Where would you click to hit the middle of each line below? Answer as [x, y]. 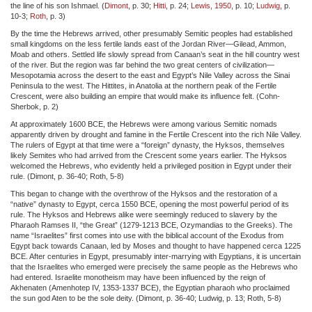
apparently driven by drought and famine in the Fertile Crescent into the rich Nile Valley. [156, 134]
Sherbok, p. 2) [34, 106]
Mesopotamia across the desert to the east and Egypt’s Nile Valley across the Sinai [150, 75]
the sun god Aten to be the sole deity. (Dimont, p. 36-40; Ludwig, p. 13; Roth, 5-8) [146, 298]
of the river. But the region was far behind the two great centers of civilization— [142, 64]
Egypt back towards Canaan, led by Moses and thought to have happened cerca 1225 [156, 245]
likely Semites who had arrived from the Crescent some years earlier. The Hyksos [149, 155]
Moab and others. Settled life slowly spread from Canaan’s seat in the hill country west [155, 54]
